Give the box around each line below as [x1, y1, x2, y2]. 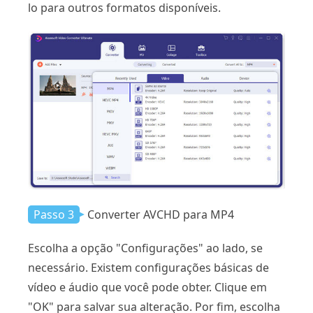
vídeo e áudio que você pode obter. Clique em [28, 279, 267, 295]
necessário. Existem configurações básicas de [28, 259, 269, 275]
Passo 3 [34, 206, 74, 222]
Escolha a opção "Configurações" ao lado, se [28, 240, 263, 256]
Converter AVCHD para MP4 [87, 206, 234, 222]
